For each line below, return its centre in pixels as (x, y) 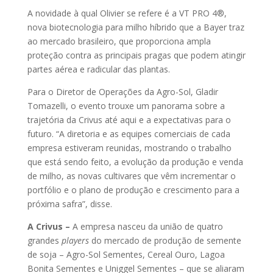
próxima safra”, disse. (69, 204)
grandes (44, 240)
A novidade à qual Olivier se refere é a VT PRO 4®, (127, 13)
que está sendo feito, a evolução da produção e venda (135, 162)
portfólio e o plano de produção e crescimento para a (133, 190)
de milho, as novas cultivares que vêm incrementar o (131, 176)
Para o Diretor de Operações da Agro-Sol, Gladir (122, 92)
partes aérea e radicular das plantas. (98, 69)
